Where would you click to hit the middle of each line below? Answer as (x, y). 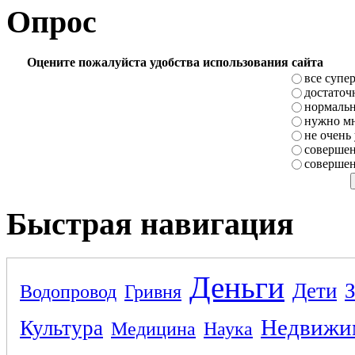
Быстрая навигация (150, 224)
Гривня (153, 291)
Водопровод (68, 291)
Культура (61, 328)
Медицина (153, 328)
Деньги (237, 287)
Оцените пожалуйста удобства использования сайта (175, 63)
